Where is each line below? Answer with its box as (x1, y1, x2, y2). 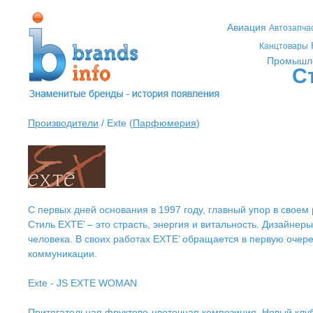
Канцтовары (259, 41, 308, 51)
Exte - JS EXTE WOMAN (28, 277, 137, 289)
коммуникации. (28, 248, 97, 259)
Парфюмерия (133, 117, 196, 129)
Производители (28, 117, 99, 129)
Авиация (226, 22, 266, 33)
